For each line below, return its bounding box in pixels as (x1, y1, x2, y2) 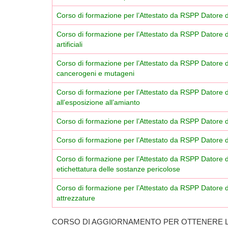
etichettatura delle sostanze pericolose (56, 164, 180, 173)
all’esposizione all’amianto (56, 98, 140, 106)
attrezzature (56, 193, 95, 202)
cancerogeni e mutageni (56, 69, 134, 77)
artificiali (56, 40, 82, 48)
